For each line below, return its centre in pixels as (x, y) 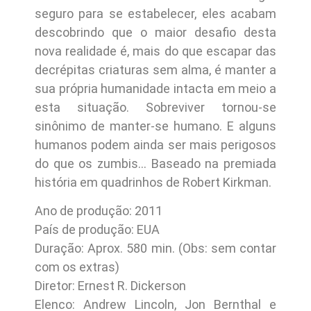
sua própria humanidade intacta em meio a (155, 88)
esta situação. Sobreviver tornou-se (155, 107)
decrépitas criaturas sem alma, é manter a (155, 69)
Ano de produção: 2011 (99, 211)
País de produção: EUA (97, 230)
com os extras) (77, 267)
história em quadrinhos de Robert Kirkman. (153, 182)
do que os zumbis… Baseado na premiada (155, 163)
